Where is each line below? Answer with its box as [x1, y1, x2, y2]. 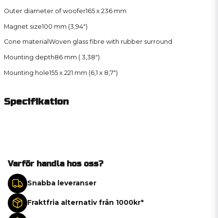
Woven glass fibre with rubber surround [49, 38, 172, 46]
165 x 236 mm [86, 7, 127, 15]
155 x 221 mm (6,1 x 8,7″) [49, 69, 118, 76]
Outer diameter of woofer [4, 7, 86, 15]
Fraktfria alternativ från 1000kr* [27, 198, 144, 207]
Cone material [4, 38, 49, 46]
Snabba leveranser [27, 179, 96, 188]
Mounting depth [4, 54, 54, 61]
